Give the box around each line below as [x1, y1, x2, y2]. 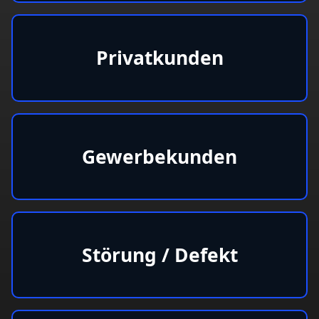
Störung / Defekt [81, 241, 238, 268]
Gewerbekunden [82, 143, 237, 169]
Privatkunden [95, 45, 224, 71]
